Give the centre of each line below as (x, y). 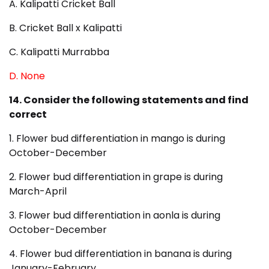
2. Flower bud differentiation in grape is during (116, 177)
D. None (27, 76)
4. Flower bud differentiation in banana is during (120, 254)
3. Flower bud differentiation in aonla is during (115, 216)
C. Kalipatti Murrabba (59, 52)
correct (28, 115)
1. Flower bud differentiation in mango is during (117, 139)
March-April (38, 192)
